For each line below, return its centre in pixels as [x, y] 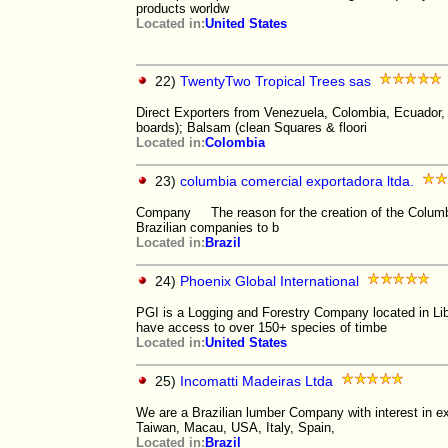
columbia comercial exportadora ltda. [297, 181]
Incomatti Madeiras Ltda [256, 381]
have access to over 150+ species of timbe [261, 327]
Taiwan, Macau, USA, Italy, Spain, [235, 427]
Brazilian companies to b [207, 227]
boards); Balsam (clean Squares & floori [251, 127]
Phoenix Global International [269, 281]
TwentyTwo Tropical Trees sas [275, 81]
